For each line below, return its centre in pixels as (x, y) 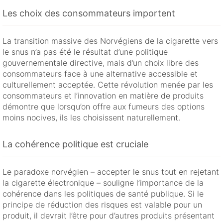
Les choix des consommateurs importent (89, 13)
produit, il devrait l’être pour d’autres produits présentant (109, 216)
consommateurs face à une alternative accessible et (100, 74)
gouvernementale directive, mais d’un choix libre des (101, 63)
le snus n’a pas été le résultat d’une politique (85, 52)
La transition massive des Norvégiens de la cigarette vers (110, 41)
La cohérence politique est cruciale (75, 144)
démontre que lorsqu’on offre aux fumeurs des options (104, 107)
